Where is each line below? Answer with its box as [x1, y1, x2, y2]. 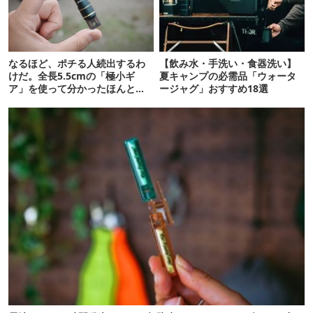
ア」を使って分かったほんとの [8, 81, 145, 95]
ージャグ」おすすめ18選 [159, 81, 269, 95]
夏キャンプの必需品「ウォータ [159, 68, 297, 82]
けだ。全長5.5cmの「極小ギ [8, 68, 135, 82]
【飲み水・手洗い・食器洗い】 [159, 56, 297, 70]
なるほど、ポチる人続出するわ [8, 56, 145, 70]
